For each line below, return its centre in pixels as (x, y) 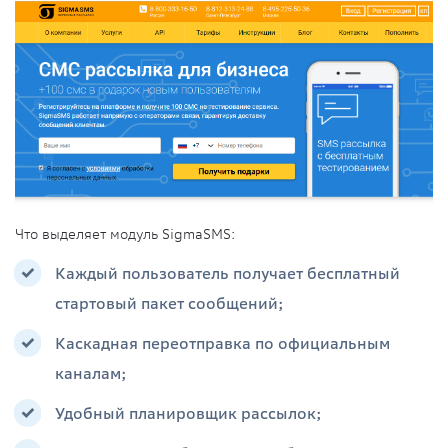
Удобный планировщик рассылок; (188, 414)
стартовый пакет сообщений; (169, 304)
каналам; (91, 374)
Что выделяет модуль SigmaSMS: (125, 233)
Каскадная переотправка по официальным (222, 344)
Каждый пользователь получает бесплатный (227, 274)
